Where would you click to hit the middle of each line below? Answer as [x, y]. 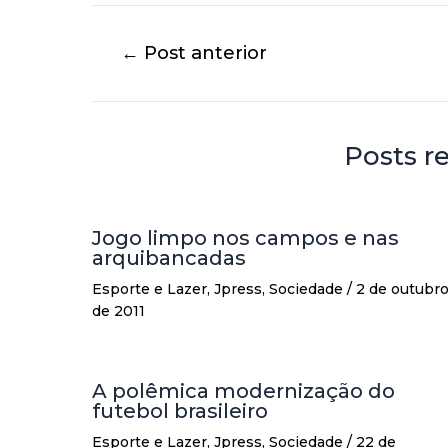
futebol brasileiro [180, 411]
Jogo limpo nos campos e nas [245, 238]
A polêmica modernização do [243, 391]
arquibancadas [169, 258]
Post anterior [203, 53]
